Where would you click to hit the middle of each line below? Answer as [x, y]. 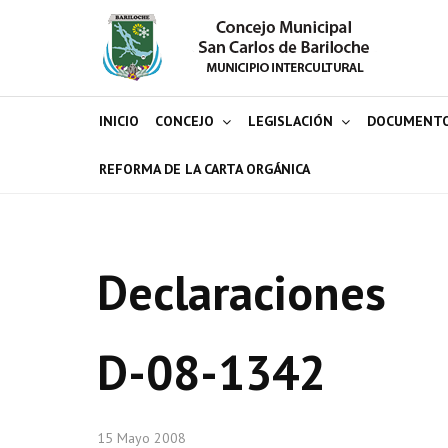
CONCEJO [184, 121]
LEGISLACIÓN [290, 121]
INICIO [119, 121]
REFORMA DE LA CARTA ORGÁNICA [204, 169]
